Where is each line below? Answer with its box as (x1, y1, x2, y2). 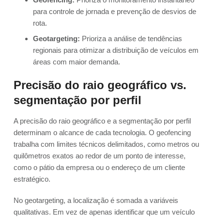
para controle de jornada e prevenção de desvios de (33, 7, 196, 16)
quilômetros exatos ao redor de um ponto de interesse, (14, 152, 186, 160)
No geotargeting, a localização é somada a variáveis (14, 196, 178, 205)
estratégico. (14, 175, 50, 184)
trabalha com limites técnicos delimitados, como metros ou (14, 140, 199, 149)
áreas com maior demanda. (33, 58, 120, 66)
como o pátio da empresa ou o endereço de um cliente (14, 163, 185, 172)
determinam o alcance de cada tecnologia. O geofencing (14, 128, 191, 137)
